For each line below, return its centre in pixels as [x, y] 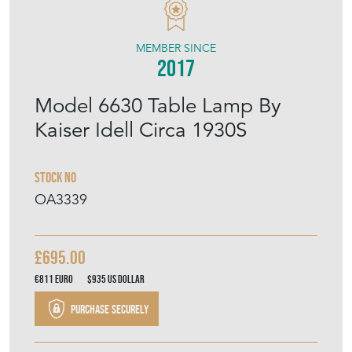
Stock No [55, 178]
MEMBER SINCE [176, 48]
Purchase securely [108, 309]
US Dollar [126, 279]
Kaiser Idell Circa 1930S [141, 130]
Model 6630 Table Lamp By [158, 106]
